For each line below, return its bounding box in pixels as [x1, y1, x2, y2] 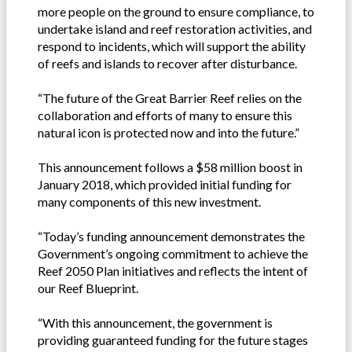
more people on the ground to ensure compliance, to [38, 4, 314, 20]
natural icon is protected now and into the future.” [38, 125, 299, 141]
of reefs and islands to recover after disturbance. [38, 56, 297, 71]
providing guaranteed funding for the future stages [38, 332, 308, 348]
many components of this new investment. [38, 194, 261, 210]
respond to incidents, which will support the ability [38, 38, 306, 54]
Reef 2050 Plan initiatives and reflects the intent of [38, 263, 308, 279]
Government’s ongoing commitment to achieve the [38, 246, 308, 262]
